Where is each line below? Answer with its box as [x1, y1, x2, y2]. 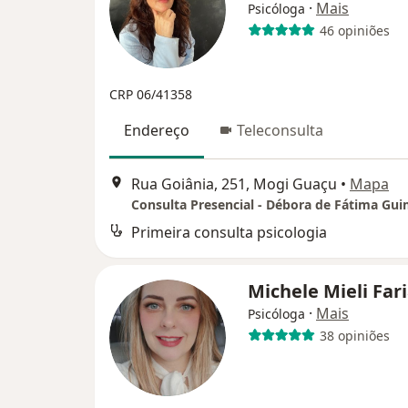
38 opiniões [319, 326, 390, 344]
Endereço [124, 120, 189, 140]
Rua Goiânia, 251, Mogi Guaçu [131, 174, 337, 195]
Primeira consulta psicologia [131, 222, 327, 243]
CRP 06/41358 [109, 86, 192, 103]
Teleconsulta [237, 120, 323, 140]
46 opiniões [319, 21, 390, 39]
